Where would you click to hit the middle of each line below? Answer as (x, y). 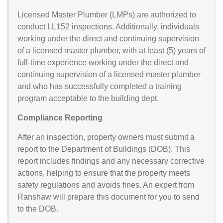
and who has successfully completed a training (100, 86)
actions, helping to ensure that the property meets (104, 173)
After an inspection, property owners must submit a (106, 137)
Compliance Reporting (60, 117)
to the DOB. (38, 209)
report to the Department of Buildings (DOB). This (104, 149)
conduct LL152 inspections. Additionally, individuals (108, 26)
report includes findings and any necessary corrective (111, 161)
